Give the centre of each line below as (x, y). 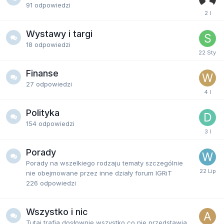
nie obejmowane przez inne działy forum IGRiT (99, 173)
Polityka (43, 112)
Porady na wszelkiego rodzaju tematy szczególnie (104, 163)
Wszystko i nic (57, 211)
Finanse (42, 73)
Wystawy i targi (59, 33)
